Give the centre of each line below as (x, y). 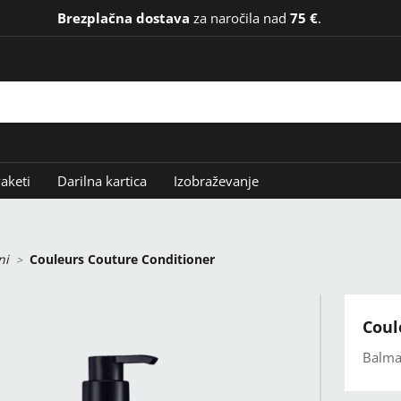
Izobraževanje (216, 181)
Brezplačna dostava (123, 18)
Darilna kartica (102, 181)
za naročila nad (239, 18)
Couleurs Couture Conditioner (122, 259)
